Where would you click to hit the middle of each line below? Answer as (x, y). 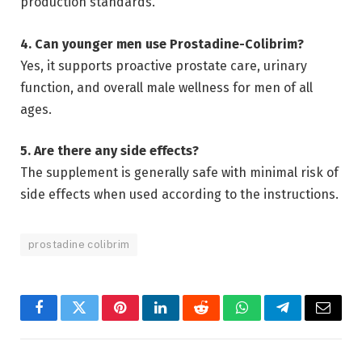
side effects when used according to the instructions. (179, 195)
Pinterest (145, 320)
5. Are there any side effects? (109, 151)
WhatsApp (271, 320)
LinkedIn (186, 320)
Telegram (309, 320)
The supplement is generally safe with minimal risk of (179, 173)
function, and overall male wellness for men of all (166, 87)
